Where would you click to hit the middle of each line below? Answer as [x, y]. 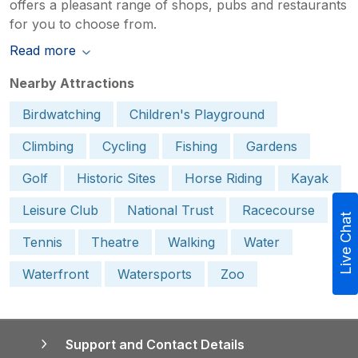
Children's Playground [197, 114]
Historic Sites [116, 178]
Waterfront [56, 274]
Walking [191, 242]
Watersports [155, 274]
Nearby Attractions [72, 83]
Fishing [196, 146]
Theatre [115, 242]
